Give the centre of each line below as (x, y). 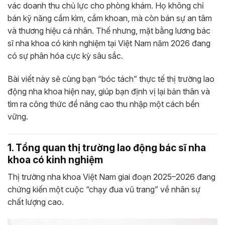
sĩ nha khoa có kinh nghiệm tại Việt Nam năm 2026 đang (109, 43)
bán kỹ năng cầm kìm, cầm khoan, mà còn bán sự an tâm (110, 18)
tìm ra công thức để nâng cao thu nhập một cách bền (103, 104)
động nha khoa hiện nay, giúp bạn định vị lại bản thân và (109, 92)
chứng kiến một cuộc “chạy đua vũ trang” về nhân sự (104, 189)
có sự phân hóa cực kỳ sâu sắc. (65, 56)
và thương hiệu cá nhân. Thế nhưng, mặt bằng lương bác (109, 31)
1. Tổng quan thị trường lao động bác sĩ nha (107, 148)
